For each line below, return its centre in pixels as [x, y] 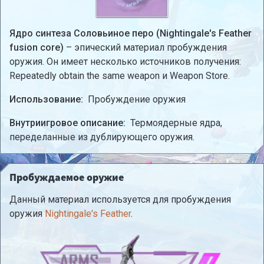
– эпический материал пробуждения [145, 47]
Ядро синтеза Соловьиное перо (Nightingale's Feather [131, 33]
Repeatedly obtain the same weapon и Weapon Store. [120, 75]
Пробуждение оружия [137, 99]
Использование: [47, 99]
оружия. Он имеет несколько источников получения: [125, 61]
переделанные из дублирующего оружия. [102, 137]
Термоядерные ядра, [176, 123]
